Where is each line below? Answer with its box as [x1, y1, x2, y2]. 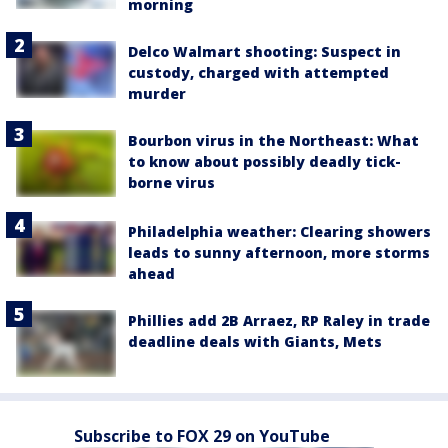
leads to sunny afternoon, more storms [128, 242, 430, 262]
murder [128, 84, 186, 104]
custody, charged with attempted [128, 63, 389, 83]
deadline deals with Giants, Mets [128, 331, 382, 351]
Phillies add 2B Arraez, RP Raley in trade [128, 310, 430, 330]
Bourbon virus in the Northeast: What [128, 131, 419, 151]
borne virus [128, 173, 215, 193]
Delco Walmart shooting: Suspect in [128, 42, 401, 62]
